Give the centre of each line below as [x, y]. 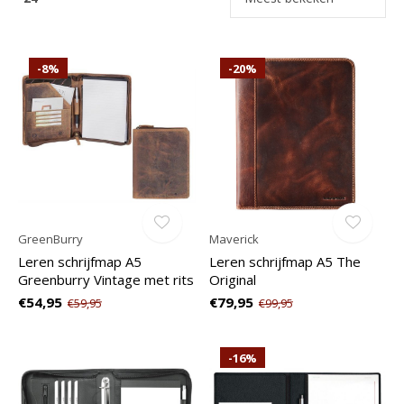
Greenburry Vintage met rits [106, 279]
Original [232, 279]
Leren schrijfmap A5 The [285, 261]
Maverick [234, 239]
